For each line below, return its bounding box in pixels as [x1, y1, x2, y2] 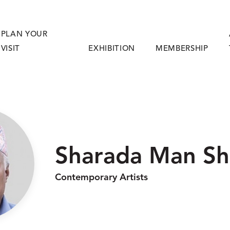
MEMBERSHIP [155, 45, 208, 53]
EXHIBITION [88, 45, 135, 53]
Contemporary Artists [55, 172, 148, 182]
